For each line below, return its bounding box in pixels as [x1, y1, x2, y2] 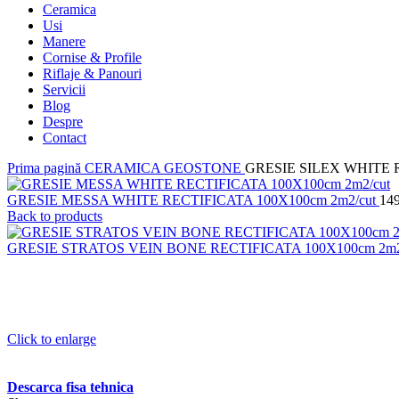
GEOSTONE [164, 159, 245, 175]
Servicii [43, 81, 85, 97]
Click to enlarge [7, 330, 96, 346]
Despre [43, 113, 83, 129]
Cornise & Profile [43, 49, 142, 65]
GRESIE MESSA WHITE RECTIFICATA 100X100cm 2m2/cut [7, 191, 379, 208]
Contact [43, 129, 86, 145]
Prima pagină [7, 159, 85, 175]
